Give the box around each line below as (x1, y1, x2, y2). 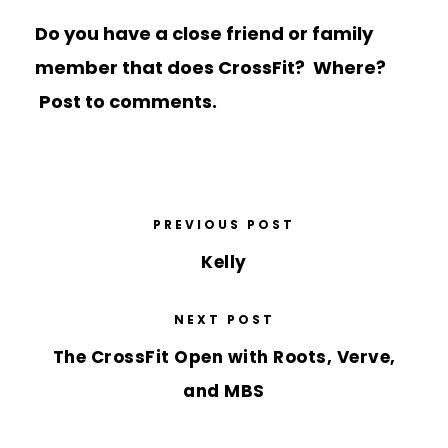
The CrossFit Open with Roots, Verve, (52, 345, 396, 370)
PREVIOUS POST (153, 216, 295, 234)
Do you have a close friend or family (35, 21, 373, 47)
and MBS (183, 379, 265, 404)
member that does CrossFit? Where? (35, 55, 386, 81)
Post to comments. (35, 89, 217, 115)
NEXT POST (173, 311, 275, 329)
